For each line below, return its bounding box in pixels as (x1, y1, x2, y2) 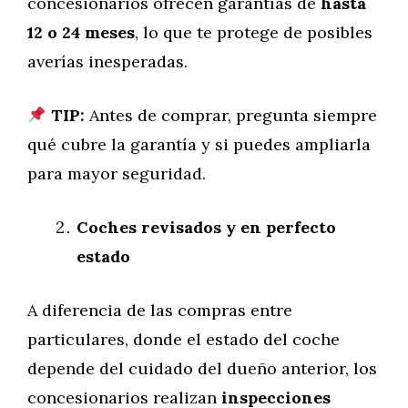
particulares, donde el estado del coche (27, 329, 340, 350)
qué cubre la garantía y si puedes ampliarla (27, 134, 371, 155)
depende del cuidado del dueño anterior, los (27, 358, 377, 379)
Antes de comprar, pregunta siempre (84, 105, 377, 126)
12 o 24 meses (27, 22, 135, 43)
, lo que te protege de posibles (135, 22, 372, 43)
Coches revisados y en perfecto (76, 217, 336, 238)
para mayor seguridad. (27, 163, 206, 184)
